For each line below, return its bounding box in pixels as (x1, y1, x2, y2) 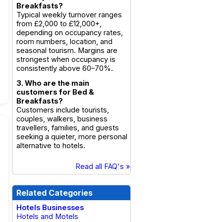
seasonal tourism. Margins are (16, 46, 117, 55)
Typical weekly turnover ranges (16, 10, 122, 19)
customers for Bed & (16, 88, 94, 97)
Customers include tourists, (16, 106, 109, 114)
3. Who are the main (16, 79, 89, 88)
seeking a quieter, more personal (16, 132, 127, 141)
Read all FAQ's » (75, 162, 131, 171)
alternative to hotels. (16, 141, 85, 150)
